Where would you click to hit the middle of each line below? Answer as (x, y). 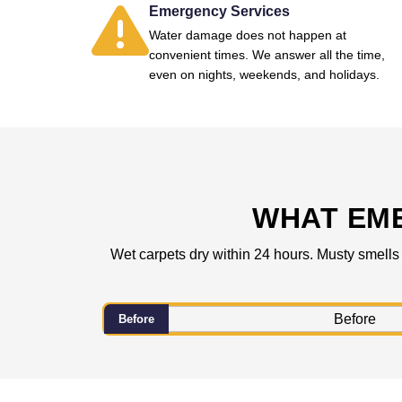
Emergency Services (219, 11)
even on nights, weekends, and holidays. (264, 74)
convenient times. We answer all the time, (267, 55)
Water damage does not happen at (248, 35)
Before (136, 319)
